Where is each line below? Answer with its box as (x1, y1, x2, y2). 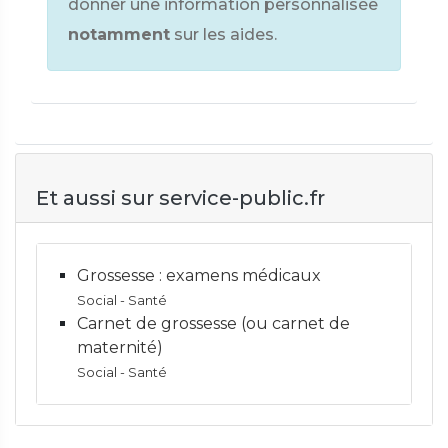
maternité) (77, 338, 163, 357)
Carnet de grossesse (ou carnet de (77, 314, 350, 333)
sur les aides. (174, 25, 277, 44)
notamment (68, 25, 170, 44)
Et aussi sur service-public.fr (36, 186, 325, 210)
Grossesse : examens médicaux (77, 266, 321, 285)
